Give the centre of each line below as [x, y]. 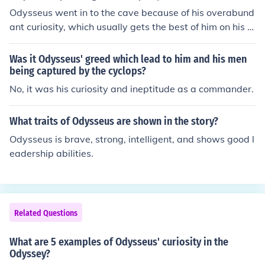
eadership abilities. [51, 153]
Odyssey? [30, 254]
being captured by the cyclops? [78, 71]
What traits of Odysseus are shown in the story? [114, 121]
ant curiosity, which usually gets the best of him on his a [131, 27]
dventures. [33, 41]
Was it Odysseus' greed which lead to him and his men [128, 59]
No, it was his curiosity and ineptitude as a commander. [132, 89]
